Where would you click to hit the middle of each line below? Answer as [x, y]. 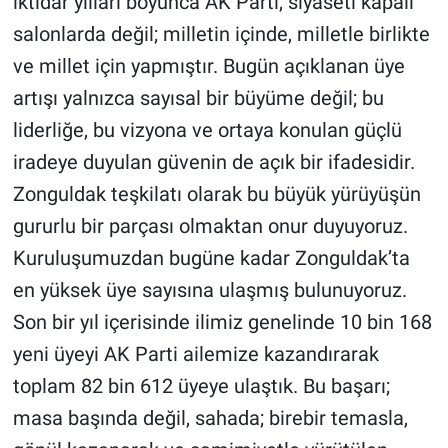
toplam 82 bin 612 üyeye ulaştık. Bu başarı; [201, 386]
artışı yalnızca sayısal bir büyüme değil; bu [198, 98]
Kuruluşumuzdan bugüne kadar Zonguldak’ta [211, 258]
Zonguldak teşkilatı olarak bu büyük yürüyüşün [216, 194]
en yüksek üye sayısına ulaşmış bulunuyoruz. [209, 290]
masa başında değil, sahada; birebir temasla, [210, 418]
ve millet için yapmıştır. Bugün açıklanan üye [208, 66]
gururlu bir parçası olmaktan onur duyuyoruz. [210, 226]
